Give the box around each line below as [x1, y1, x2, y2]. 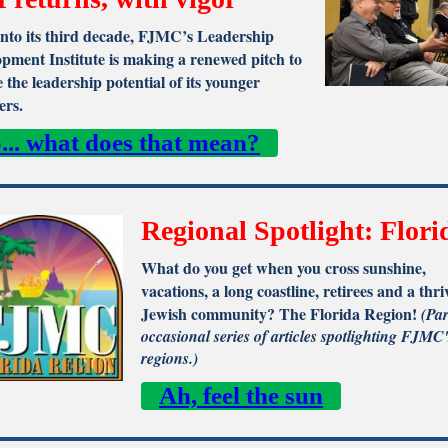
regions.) [141, 347, 198, 369]
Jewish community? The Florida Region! [141, 302, 421, 325]
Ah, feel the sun [159, 382, 323, 409]
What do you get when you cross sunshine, [141, 256, 426, 279]
